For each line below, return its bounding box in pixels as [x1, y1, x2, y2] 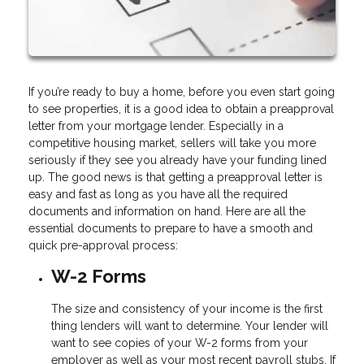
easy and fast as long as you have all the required [28, 187, 288, 201]
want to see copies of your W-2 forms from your [51, 336, 308, 350]
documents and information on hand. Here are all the [28, 204, 305, 218]
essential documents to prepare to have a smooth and [28, 221, 313, 235]
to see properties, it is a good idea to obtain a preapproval [28, 102, 334, 115]
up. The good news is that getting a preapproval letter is [28, 170, 323, 184]
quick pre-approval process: [28, 238, 178, 252]
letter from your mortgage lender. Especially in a [28, 119, 284, 132]
